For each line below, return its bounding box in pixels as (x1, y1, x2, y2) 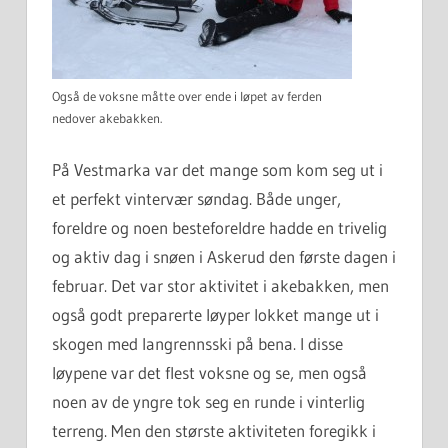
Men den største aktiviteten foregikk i (111, 419, 376, 441)
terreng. (52, 419, 111, 441)
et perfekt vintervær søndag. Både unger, (52, 187, 341, 209)
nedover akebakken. (52, 110, 162, 127)
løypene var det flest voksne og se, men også (52, 361, 367, 383)
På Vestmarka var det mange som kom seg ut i (52, 158, 383, 180)
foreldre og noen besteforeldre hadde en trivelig (52, 216, 387, 238)
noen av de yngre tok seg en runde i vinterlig (52, 390, 365, 412)
